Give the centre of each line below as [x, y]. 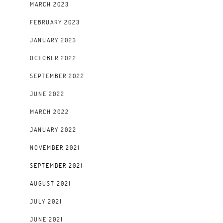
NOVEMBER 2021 [55, 148]
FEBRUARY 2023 [55, 22]
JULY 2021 [46, 201]
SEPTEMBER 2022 [57, 76]
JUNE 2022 [47, 94]
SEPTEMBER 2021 [56, 166]
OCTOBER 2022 [53, 58]
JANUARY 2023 [53, 40]
